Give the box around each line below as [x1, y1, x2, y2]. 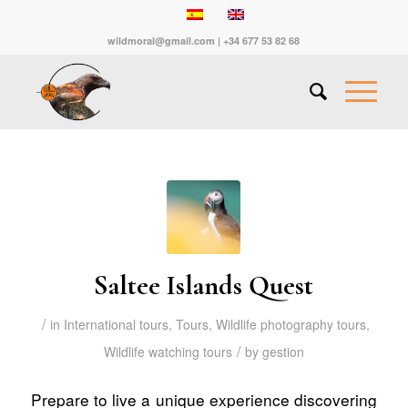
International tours [64, 315, 169, 333]
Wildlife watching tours [103, 342, 232, 361]
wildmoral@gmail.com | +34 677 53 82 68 [107, 34, 301, 47]
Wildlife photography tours [216, 315, 367, 333]
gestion [261, 342, 304, 361]
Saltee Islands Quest [94, 269, 314, 302]
